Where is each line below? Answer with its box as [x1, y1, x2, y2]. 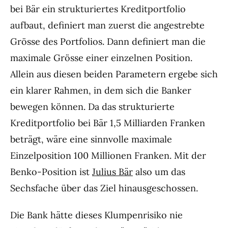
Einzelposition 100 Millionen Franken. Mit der [10, 150, 206, 162]
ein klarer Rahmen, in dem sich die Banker [10, 84, 191, 97]
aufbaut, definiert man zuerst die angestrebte [10, 19, 205, 32]
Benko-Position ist [10, 166, 92, 178]
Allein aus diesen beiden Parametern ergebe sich [10, 68, 218, 80]
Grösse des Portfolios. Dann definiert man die [10, 36, 206, 48]
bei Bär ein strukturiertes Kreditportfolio [10, 3, 186, 15]
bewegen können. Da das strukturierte [10, 101, 175, 113]
